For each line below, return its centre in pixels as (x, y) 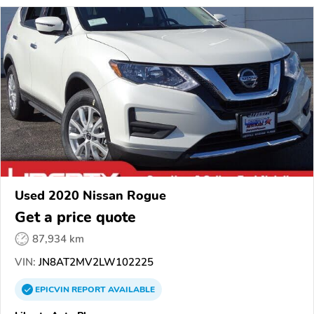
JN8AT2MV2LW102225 (95, 262)
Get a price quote (75, 218)
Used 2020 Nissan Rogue (90, 196)
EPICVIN (53, 290)
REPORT (89, 290)
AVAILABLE (130, 290)
